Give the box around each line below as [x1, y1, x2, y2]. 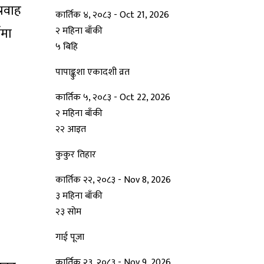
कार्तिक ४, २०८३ [55, 7, 114, 24]
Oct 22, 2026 [120, 90, 170, 106]
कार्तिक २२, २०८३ [55, 172, 118, 189]
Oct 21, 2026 [120, 7, 169, 24]
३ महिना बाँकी [55, 188, 103, 204]
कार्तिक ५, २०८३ [55, 90, 114, 106]
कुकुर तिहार [55, 147, 96, 163]
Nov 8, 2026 [124, 172, 171, 189]
